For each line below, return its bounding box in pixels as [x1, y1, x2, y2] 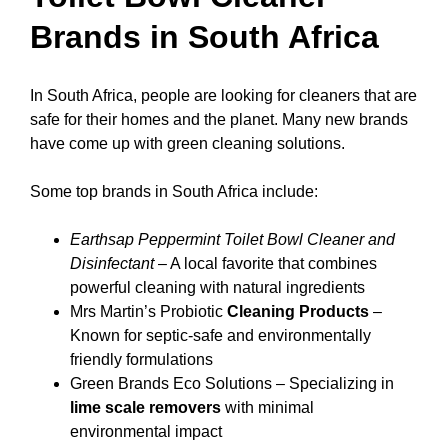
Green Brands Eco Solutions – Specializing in [70, 375, 394, 393]
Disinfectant [70, 255, 154, 273]
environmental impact [70, 423, 222, 441]
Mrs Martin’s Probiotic [70, 303, 227, 321]
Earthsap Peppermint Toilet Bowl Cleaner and [70, 231, 395, 249]
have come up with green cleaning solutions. [30, 135, 345, 153]
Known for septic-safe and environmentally [70, 327, 371, 345]
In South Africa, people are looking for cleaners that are [30, 87, 417, 105]
